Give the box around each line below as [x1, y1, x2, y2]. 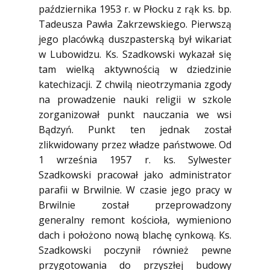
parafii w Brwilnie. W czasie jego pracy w [39, 183, 231, 196]
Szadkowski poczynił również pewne [39, 243, 231, 257]
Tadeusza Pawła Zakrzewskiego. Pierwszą [39, 17, 231, 31]
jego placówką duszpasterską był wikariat [39, 33, 231, 46]
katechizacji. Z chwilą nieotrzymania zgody [39, 78, 231, 91]
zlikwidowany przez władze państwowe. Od [39, 138, 231, 151]
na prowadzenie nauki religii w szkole [39, 93, 231, 106]
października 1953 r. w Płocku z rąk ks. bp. [39, 2, 231, 16]
